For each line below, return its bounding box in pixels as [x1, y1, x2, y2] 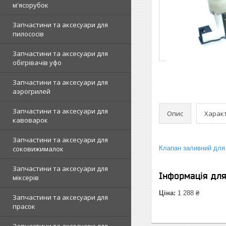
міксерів [13, 173, 39, 182]
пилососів [13, 29, 44, 38]
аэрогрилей [13, 87, 50, 96]
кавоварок [13, 116, 48, 125]
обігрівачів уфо [13, 58, 62, 67]
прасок [13, 202, 35, 211]
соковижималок [13, 144, 64, 153]
